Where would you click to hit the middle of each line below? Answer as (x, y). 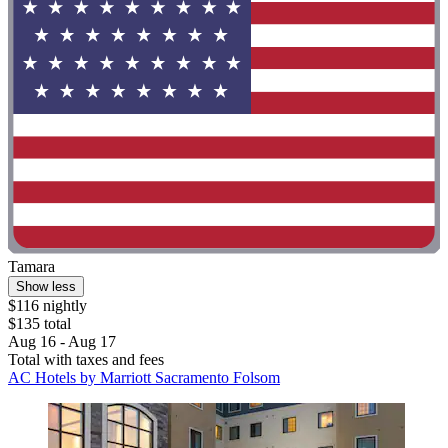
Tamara (31, 267)
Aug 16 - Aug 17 (62, 342)
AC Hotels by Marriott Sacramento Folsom (144, 378)
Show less (46, 287)
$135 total (39, 324)
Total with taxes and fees (86, 360)
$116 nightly (47, 306)
